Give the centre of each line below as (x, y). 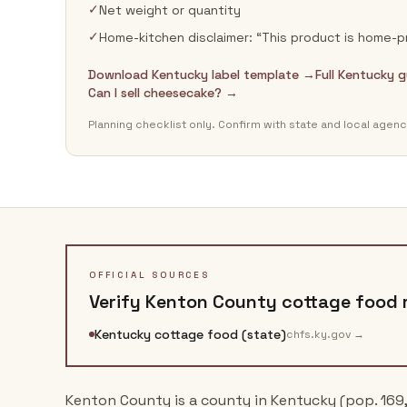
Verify (117, 302)
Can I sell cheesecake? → (163, 93)
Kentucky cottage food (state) (190, 334)
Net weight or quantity (170, 10)
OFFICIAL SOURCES (149, 275)
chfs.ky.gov (318, 334)
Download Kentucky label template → (202, 74)
